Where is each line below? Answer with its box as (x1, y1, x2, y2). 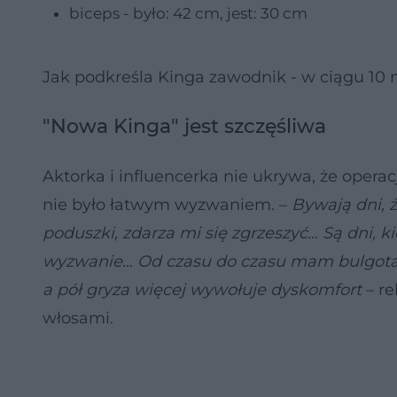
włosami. (43, 308, 113, 328)
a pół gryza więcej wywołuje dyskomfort (43, 280, 362, 300)
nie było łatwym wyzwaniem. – (43, 195, 287, 214)
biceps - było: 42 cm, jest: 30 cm (69, 4, 307, 22)
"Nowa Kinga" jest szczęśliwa (43, 114, 326, 138)
